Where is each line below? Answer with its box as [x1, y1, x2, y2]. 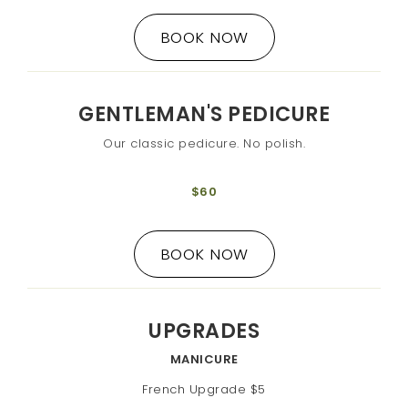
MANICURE [169, 351, 239, 369]
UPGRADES [148, 316, 260, 345]
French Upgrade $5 [142, 381, 266, 399]
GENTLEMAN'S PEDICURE [78, 99, 330, 128]
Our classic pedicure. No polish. [103, 134, 305, 152]
